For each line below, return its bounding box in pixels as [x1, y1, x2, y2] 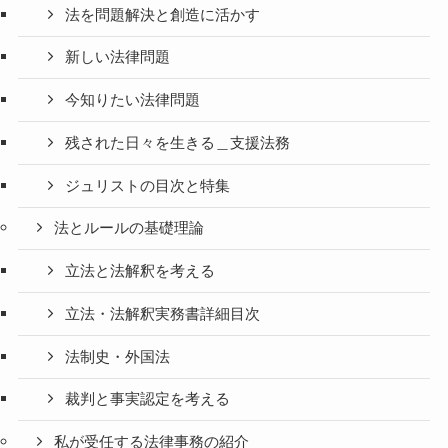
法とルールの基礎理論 [54, 220, 205, 237]
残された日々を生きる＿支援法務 [65, 134, 291, 151]
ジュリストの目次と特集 [65, 177, 231, 194]
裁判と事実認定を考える [65, 391, 231, 408]
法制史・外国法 [65, 348, 171, 365]
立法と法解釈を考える [65, 263, 216, 280]
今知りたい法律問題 [65, 92, 201, 109]
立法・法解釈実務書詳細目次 [65, 305, 261, 322]
